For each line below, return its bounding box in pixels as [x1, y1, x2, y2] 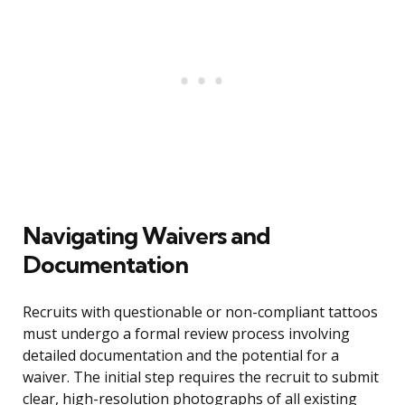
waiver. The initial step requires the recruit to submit [23, 367, 379, 388]
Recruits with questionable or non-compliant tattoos [23, 302, 378, 323]
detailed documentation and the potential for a [23, 345, 339, 366]
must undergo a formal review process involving [23, 324, 350, 344]
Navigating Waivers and [23, 221, 270, 251]
